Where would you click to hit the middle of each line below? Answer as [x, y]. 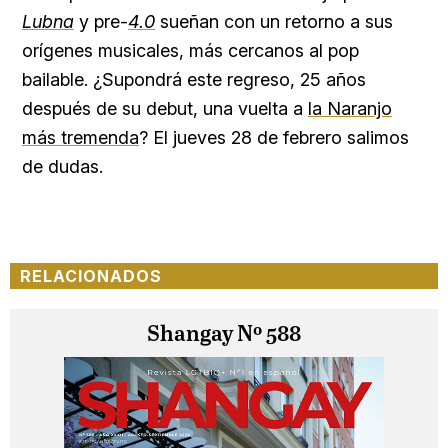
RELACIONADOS [91, 275]
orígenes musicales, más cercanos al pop [190, 50]
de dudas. [62, 166]
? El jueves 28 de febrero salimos [274, 137]
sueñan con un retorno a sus [274, 21]
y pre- [101, 21]
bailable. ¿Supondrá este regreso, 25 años [194, 79]
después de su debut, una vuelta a [165, 108]
